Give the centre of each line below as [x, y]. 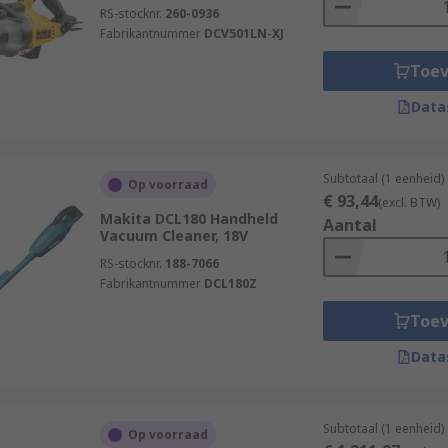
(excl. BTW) [408, 202]
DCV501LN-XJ [243, 33]
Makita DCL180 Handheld [188, 218]
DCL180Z [230, 283]
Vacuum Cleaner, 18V [173, 235]
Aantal [349, 225]
